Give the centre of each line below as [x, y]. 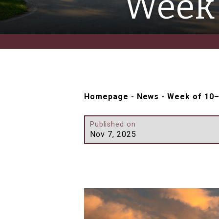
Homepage [106, 97]
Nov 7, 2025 [113, 134]
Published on [113, 125]
